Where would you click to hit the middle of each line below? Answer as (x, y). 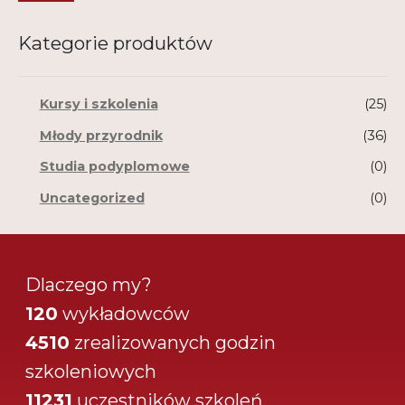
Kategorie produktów (116, 42)
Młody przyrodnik (101, 135)
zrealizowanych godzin (175, 342)
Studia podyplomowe (114, 167)
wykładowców (127, 313)
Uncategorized (92, 198)
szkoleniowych (91, 371)
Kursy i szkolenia (99, 104)
